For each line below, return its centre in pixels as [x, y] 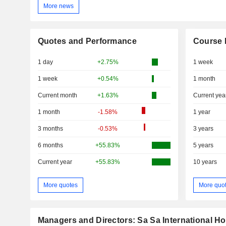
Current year [55, 162]
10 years [205, 162]
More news [58, 6]
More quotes [60, 185]
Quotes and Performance [87, 41]
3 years [203, 129]
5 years [203, 146]
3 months [50, 129]
